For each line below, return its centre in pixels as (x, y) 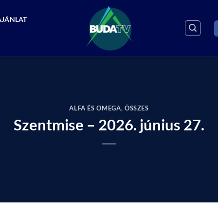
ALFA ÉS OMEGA (95, 108)
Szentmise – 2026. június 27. (109, 124)
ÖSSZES (136, 108)
